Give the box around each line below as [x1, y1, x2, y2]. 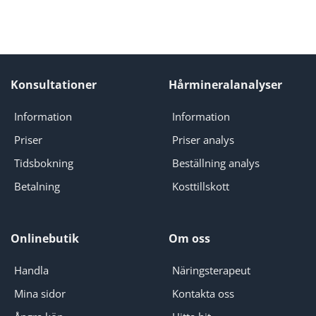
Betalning [13, 178, 60, 193]
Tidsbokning [13, 155, 73, 170]
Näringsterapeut [171, 262, 250, 277]
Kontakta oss [171, 286, 234, 300]
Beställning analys [171, 155, 260, 170]
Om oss [169, 231, 210, 247]
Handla [13, 262, 49, 277]
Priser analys [171, 132, 234, 147]
